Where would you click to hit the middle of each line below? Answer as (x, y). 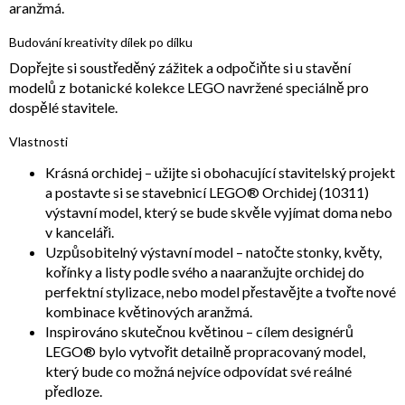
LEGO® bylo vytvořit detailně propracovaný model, (205, 352)
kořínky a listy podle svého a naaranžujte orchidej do (205, 272)
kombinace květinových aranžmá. (149, 312)
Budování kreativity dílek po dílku (101, 42)
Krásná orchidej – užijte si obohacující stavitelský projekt (220, 173)
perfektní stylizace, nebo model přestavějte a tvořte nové (221, 292)
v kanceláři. (80, 232)
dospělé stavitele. (63, 108)
